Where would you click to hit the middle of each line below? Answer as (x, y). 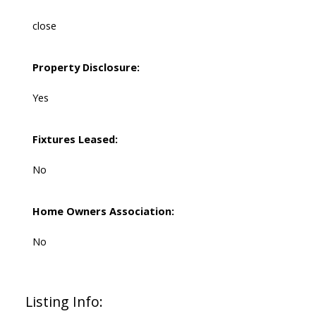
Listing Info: (64, 302)
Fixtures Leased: (75, 139)
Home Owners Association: (103, 211)
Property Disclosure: (86, 67)
